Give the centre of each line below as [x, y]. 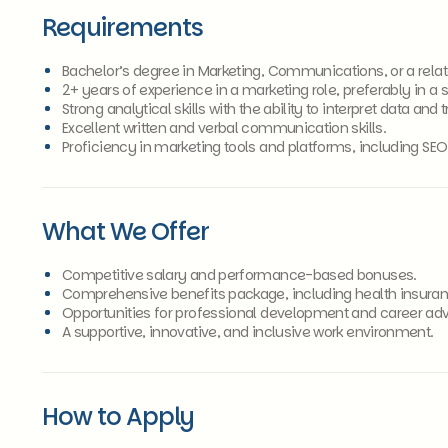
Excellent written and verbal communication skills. [224, 128]
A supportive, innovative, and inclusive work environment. [248, 332]
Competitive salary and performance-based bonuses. [239, 275]
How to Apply [118, 416]
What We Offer [126, 231]
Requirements [123, 27]
